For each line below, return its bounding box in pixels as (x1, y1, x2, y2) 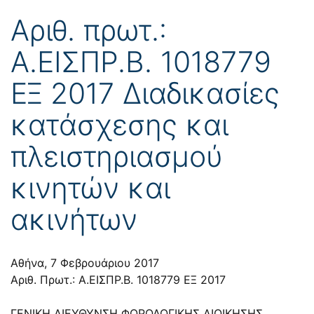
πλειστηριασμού (11, 138, 223, 174)
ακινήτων (11, 201, 137, 237)
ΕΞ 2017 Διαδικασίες (11, 75, 280, 111)
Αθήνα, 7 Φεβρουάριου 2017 (11, 255, 159, 270)
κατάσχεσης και (11, 107, 228, 142)
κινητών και (11, 170, 170, 205)
